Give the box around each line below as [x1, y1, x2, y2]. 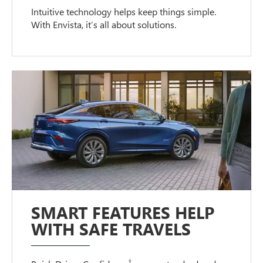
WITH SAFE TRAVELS [31, 217, 191, 240]
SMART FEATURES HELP [31, 201, 215, 223]
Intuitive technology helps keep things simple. [31, 5, 217, 18]
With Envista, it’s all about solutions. [31, 18, 177, 31]
